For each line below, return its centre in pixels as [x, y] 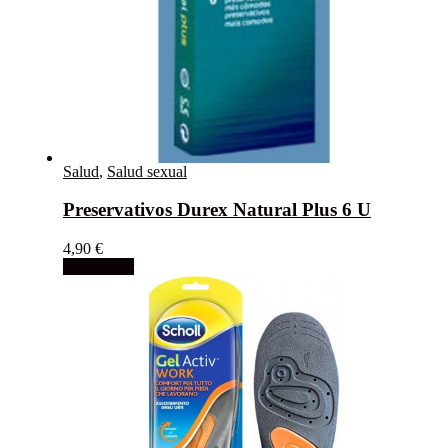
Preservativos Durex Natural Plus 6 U [217, 210]
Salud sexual [147, 171]
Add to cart [98, 266]
